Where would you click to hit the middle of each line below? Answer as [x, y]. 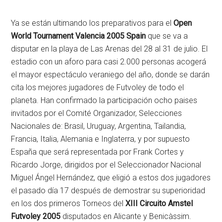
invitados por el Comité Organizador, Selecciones [97, 113]
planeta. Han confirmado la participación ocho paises [104, 100]
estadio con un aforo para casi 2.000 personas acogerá [109, 62]
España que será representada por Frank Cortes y [98, 152]
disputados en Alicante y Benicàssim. [126, 216]
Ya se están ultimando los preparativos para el [92, 23]
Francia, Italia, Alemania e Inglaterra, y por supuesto [101, 139]
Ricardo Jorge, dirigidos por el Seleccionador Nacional [106, 165]
